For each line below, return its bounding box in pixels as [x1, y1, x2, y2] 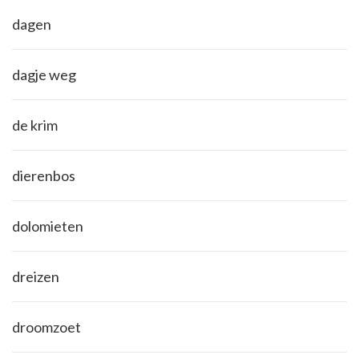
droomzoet [12, 318, 81, 337]
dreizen [12, 268, 59, 286]
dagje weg [12, 66, 76, 84]
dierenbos [12, 167, 75, 185]
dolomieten [12, 217, 83, 236]
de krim [12, 116, 58, 135]
